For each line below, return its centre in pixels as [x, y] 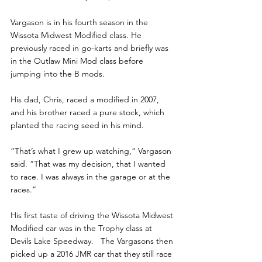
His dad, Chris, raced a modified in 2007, [86, 99]
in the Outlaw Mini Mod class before [78, 61]
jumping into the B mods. [58, 74]
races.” [23, 189]
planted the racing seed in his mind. [77, 125]
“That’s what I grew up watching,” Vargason [92, 151]
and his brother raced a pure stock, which [89, 112]
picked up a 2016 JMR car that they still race [92, 254]
